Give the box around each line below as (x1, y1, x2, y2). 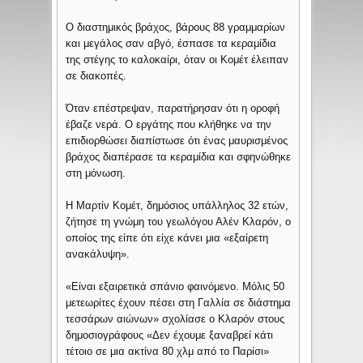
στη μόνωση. (66, 167, 126, 180)
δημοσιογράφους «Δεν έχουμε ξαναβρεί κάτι (66, 329, 274, 342)
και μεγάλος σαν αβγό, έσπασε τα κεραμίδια (66, 37, 277, 50)
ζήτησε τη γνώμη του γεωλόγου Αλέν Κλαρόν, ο (66, 216, 292, 228)
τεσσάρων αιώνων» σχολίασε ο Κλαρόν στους (66, 313, 285, 326)
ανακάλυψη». (66, 248, 130, 261)
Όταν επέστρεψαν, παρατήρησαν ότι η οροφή (66, 102, 280, 115)
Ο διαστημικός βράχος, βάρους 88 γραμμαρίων (66, 21, 286, 34)
